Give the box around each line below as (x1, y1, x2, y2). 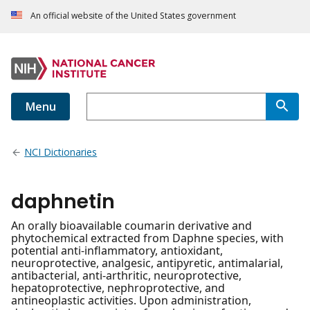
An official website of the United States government (30, 10, 236, 22)
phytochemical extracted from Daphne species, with (11, 230, 284, 246)
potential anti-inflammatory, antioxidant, (11, 243, 223, 259)
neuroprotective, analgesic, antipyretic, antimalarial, (11, 255, 283, 271)
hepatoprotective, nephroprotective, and (11, 280, 225, 296)
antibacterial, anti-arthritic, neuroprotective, (11, 268, 241, 284)
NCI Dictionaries (24, 145, 98, 159)
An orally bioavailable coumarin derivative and (11, 218, 252, 234)
